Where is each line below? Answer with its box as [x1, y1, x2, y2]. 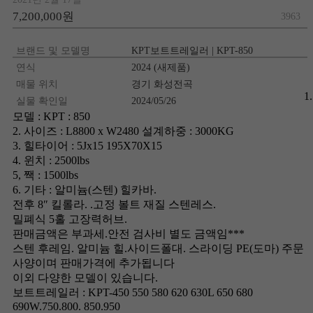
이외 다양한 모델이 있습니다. [13, 272, 158, 284]
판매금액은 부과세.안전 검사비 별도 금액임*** [13, 228, 245, 240]
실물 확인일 [16, 96, 68, 106]
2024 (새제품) [131, 62, 190, 73]
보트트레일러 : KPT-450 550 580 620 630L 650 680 [13, 286, 253, 298]
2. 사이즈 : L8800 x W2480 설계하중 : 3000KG [13, 125, 234, 137]
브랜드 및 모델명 [16, 45, 90, 56]
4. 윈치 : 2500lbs [13, 154, 89, 166]
